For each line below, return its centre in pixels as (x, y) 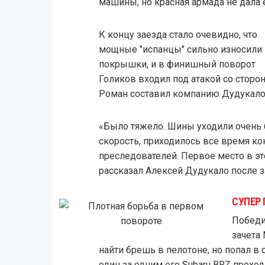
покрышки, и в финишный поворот (177, 64)
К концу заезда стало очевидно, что (178, 34)
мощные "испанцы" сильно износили (180, 49)
